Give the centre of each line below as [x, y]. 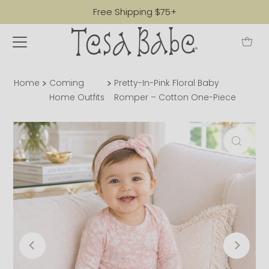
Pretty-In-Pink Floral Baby [166, 83]
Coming [66, 83]
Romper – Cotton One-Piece [175, 98]
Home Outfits [77, 98]
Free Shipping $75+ [134, 12]
